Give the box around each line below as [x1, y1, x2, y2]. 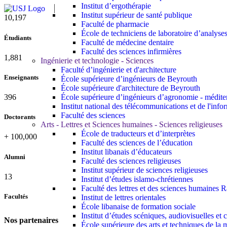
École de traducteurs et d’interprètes [81, 129, 195, 138]
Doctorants [4, 113, 35, 121]
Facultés [4, 192, 28, 200]
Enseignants [4, 73, 39, 81]
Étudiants [4, 33, 31, 42]
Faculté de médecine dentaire [81, 37, 174, 47]
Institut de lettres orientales [81, 193, 166, 202]
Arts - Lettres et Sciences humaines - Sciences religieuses [41, 120, 222, 129]
